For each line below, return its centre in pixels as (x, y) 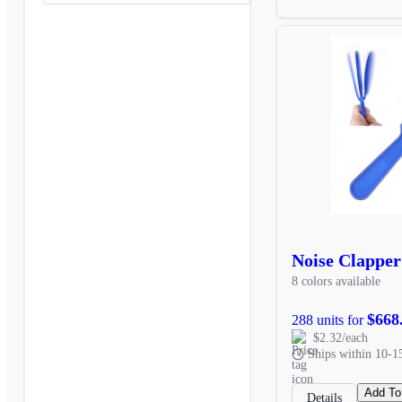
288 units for (329, 319)
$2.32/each (341, 337)
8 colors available (336, 281)
